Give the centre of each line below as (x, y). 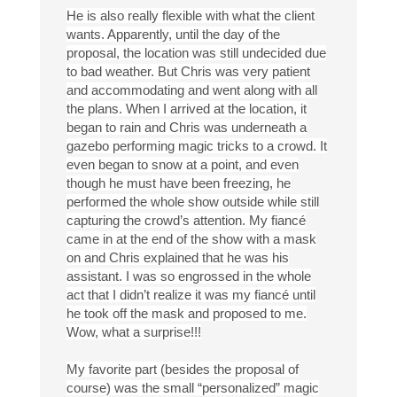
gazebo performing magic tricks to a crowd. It (196, 146)
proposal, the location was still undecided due (196, 53)
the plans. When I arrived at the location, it (186, 109)
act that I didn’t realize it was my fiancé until (191, 295)
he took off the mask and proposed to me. (186, 314)
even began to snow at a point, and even (182, 165)
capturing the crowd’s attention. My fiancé (186, 221)
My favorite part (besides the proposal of (182, 370)
